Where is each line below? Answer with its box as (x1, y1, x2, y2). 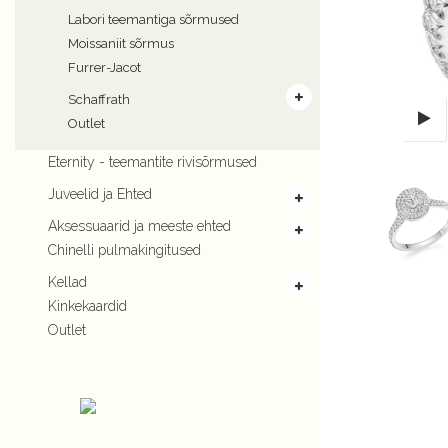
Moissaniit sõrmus (68, 36, 174, 51)
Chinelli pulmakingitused (48, 242, 201, 258)
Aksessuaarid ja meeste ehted (48, 218, 231, 234)
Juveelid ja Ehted (48, 186, 152, 202)
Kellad (48, 274, 87, 290)
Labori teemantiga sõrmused (68, 12, 239, 27)
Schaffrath (68, 92, 130, 107)
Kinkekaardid (48, 298, 127, 314)
